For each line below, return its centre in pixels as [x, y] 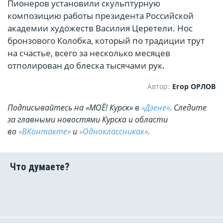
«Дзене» [156, 108]
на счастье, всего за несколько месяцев [89, 53]
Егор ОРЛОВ [194, 87]
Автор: [159, 87]
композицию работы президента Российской [101, 16]
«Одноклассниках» [113, 132]
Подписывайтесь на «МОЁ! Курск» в [74, 108]
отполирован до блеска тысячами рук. [86, 66]
